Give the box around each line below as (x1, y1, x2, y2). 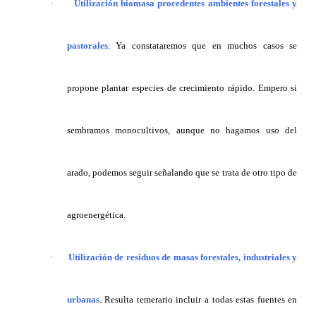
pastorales (66, 40, 108, 51)
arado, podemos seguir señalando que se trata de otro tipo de (66, 167, 298, 178)
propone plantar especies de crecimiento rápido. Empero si (66, 83, 298, 94)
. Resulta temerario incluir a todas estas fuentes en (99, 294, 298, 305)
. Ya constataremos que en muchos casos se (107, 40, 298, 51)
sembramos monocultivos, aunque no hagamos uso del (66, 125, 298, 136)
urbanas (66, 294, 99, 305)
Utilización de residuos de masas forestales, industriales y (68, 252, 298, 263)
